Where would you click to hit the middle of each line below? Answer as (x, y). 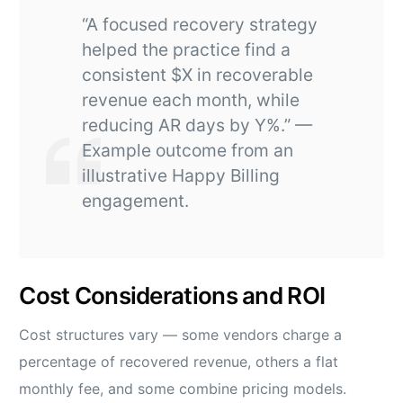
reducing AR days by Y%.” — (197, 125)
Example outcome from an (188, 151)
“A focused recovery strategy (200, 25)
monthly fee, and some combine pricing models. (183, 389)
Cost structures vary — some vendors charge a (181, 335)
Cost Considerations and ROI (172, 296)
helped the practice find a (187, 50)
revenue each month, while (191, 100)
